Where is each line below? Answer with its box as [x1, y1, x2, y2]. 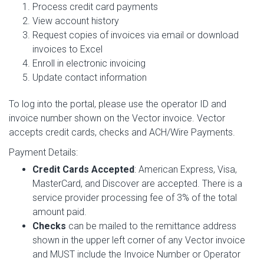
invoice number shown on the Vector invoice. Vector [9, 113, 225, 124]
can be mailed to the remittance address [66, 220, 236, 232]
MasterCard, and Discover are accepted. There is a [32, 178, 242, 189]
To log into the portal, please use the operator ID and [9, 98, 226, 110]
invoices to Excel [32, 44, 103, 55]
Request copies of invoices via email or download [32, 29, 239, 41]
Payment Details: [9, 147, 78, 158]
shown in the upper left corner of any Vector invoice [32, 235, 245, 246]
